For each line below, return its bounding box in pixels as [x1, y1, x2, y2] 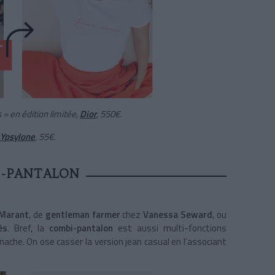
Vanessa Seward [143, 207, 213, 222]
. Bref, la [7, 221, 49, 236]
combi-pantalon [48, 221, 113, 236]
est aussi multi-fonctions [112, 221, 227, 236]
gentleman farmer [45, 207, 120, 222]
